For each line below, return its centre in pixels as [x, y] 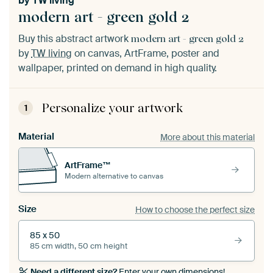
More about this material [207, 137]
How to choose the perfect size [195, 209]
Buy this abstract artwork [75, 39]
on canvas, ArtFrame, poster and [146, 54]
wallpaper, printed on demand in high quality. [118, 68]
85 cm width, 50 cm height [79, 246]
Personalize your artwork [112, 108]
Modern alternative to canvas [114, 176]
